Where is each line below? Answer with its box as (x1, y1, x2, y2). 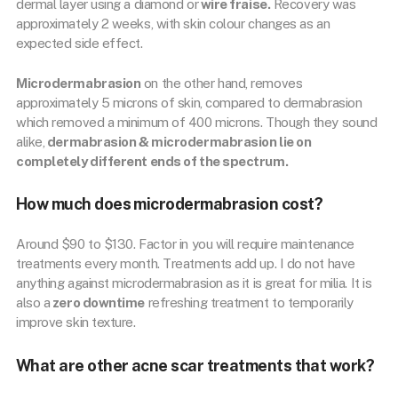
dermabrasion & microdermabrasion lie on (44, 133, 312, 149)
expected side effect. (16, 36, 143, 51)
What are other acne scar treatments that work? (16, 355, 375, 375)
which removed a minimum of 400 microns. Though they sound (16, 114, 378, 130)
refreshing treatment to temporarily (145, 295, 354, 310)
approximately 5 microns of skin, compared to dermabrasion (16, 94, 362, 110)
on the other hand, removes (140, 75, 303, 91)
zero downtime (50, 295, 146, 310)
